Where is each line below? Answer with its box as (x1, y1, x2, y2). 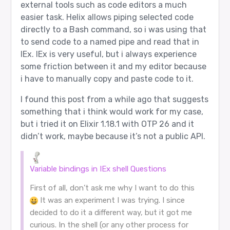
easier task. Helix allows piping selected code (20, 12, 194, 23)
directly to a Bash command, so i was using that (20, 25, 206, 35)
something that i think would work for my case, (20, 107, 203, 117)
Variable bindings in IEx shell (29, 164, 128, 174)
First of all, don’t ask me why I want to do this (29, 183, 195, 193)
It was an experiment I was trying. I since (37, 196, 185, 205)
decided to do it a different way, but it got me (29, 208, 192, 218)
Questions (130, 164, 166, 174)
